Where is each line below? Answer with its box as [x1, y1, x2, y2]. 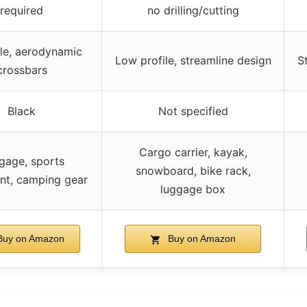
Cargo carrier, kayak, [138, 145, 247, 160]
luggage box [160, 182, 225, 197]
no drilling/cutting [147, 3, 239, 18]
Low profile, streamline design [114, 53, 271, 68]
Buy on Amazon [164, 233, 236, 245]
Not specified [158, 104, 228, 119]
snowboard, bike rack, [135, 164, 251, 178]
